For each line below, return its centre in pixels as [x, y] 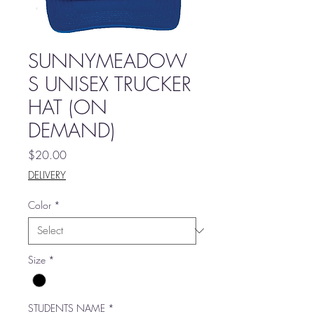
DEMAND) [71, 130]
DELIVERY [47, 175]
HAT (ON [68, 107]
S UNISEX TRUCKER [110, 83]
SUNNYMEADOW [108, 60]
